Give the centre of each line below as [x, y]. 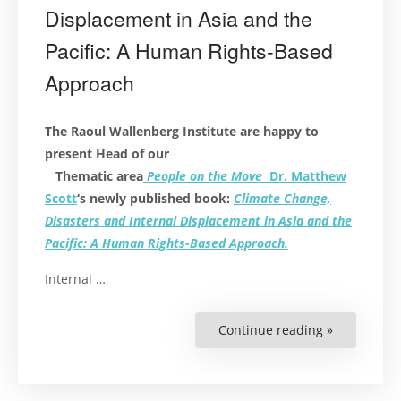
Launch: [357, 343]
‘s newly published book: [155, 199]
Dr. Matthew [308, 176]
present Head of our [198, 154]
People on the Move [203, 176]
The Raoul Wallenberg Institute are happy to [182, 132]
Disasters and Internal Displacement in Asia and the [198, 221]
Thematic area [94, 176]
